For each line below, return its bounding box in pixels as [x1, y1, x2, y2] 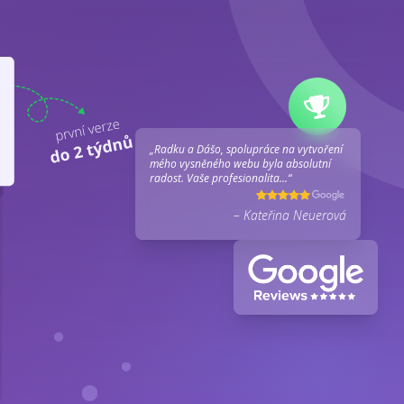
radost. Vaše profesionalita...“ [150, 170, 292, 186]
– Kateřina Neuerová [234, 206, 346, 224]
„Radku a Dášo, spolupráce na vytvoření [150, 141, 344, 157]
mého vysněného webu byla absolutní [150, 155, 332, 171]
